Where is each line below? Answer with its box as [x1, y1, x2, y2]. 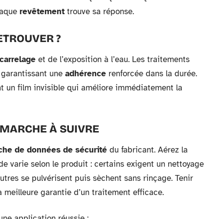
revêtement [20, 6, 65, 17]
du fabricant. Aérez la [107, 145, 188, 155]
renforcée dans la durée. [106, 68, 197, 79]
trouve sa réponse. [65, 6, 134, 17]
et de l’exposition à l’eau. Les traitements [36, 54, 190, 65]
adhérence [65, 68, 106, 79]
